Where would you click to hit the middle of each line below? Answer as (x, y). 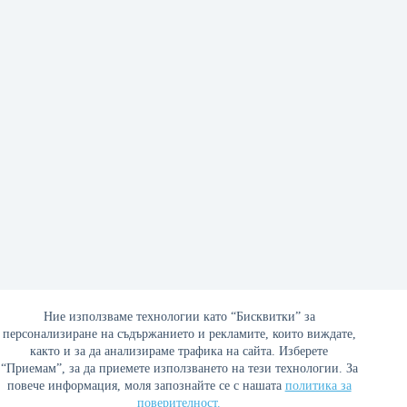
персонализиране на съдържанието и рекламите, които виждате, (179, 334)
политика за (318, 386)
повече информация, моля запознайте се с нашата (146, 386)
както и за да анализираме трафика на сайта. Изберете (179, 351)
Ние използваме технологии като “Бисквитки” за (179, 317)
